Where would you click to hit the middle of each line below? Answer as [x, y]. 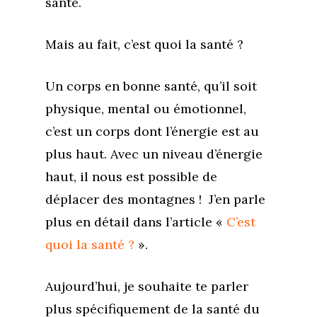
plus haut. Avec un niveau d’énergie [154, 154]
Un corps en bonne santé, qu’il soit [151, 86]
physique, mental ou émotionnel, [146, 109]
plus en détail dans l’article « [136, 222]
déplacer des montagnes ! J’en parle [155, 199]
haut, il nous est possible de [131, 177]
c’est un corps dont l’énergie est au [152, 131]
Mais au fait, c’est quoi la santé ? [144, 44]
